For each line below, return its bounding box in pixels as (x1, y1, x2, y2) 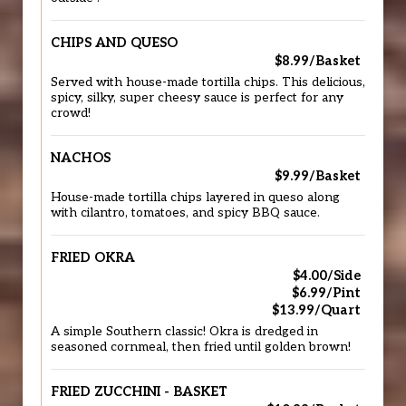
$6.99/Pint (292, 285, 361, 301)
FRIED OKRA (51, 250, 135, 266)
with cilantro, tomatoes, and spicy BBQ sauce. (51, 206, 320, 220)
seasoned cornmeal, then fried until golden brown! (51, 340, 351, 354)
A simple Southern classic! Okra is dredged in (51, 324, 318, 339)
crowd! (51, 106, 91, 121)
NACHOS (51, 150, 111, 166)
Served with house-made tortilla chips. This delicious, (51, 75, 365, 90)
